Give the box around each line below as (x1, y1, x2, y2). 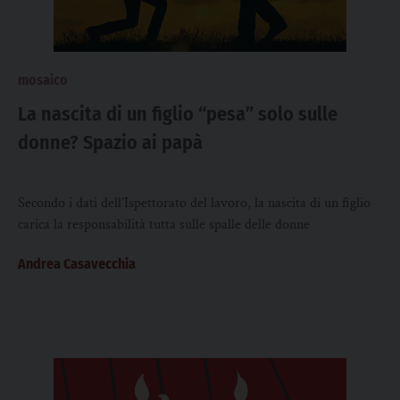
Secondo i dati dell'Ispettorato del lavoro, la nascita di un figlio (18, 194, 371, 212)
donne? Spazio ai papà (18, 130, 203, 154)
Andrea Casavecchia (18, 255, 136, 272)
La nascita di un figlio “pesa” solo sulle (18, 102, 337, 126)
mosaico (18, 71, 68, 88)
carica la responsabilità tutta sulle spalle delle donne (18, 215, 310, 234)
